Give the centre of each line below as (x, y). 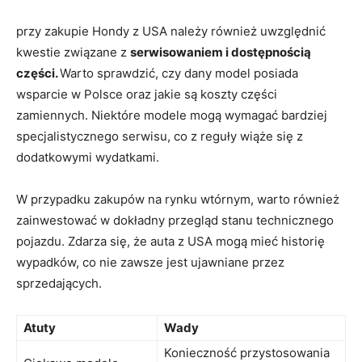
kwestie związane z (73, 52)
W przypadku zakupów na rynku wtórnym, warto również (178, 199)
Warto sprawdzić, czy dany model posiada (179, 73)
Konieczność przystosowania (247, 352)
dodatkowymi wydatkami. (88, 157)
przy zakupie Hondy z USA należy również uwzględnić (171, 31)
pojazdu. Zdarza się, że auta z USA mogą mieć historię (170, 241)
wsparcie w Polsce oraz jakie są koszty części (147, 94)
